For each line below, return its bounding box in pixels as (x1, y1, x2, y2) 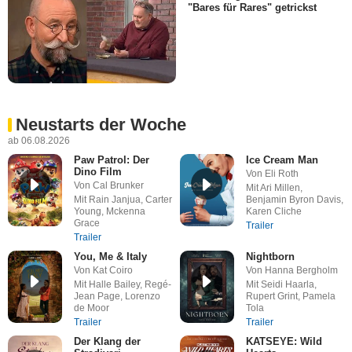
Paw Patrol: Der (73, 153, 149, 166)
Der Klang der (73, 335, 141, 347)
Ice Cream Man (245, 153, 318, 166)
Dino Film (73, 165, 122, 178)
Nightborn (245, 250, 295, 262)
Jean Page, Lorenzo (73, 290, 160, 302)
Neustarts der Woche (16, 114, 186, 134)
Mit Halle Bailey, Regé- (73, 278, 171, 290)
